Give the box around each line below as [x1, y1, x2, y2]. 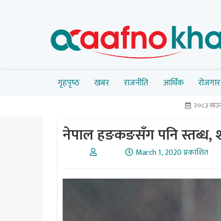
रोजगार [198, 75, 220, 90]
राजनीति [124, 75, 148, 90]
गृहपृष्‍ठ [58, 75, 79, 90]
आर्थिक [163, 75, 184, 90]
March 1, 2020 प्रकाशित [135, 146, 208, 159]
